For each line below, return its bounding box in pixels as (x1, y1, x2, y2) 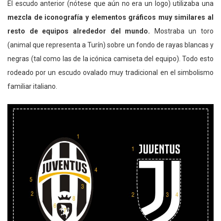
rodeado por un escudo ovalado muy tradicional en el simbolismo (7, 69, 214, 77)
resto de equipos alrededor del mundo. (7, 27, 150, 36)
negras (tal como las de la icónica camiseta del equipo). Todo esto (7, 55, 214, 63)
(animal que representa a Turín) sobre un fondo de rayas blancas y (7, 41, 214, 49)
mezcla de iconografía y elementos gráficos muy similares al (7, 13, 214, 22)
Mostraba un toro (150, 27, 214, 36)
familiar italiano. (7, 82, 57, 91)
